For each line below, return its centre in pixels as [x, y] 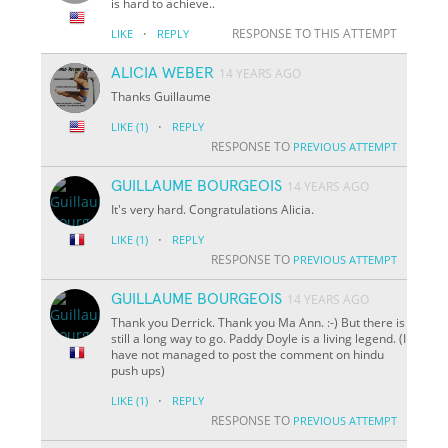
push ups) [138, 370]
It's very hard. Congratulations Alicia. [213, 209]
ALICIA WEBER [163, 72]
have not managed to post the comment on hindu [248, 354]
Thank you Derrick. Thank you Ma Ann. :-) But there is [258, 322]
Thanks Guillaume [161, 96]
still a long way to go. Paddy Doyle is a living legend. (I [259, 338]
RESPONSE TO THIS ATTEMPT [314, 33]
